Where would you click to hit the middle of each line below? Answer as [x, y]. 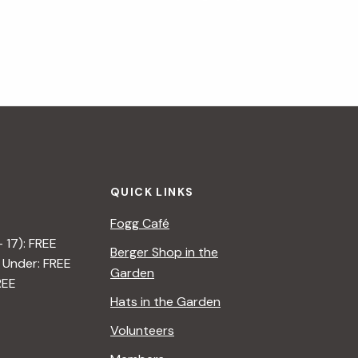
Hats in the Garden [165, 301]
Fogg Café [140, 223]
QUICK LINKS [152, 191]
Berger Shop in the [164, 252]
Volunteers [142, 330]
